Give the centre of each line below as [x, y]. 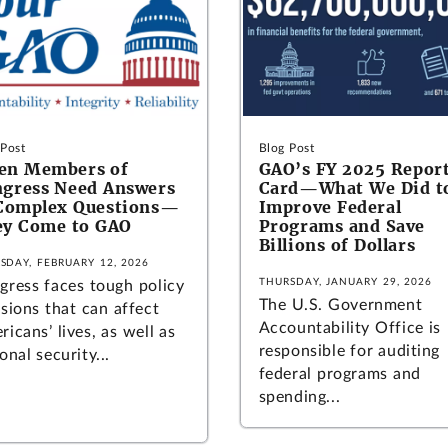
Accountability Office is [350, 327]
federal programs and [339, 373]
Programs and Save [341, 225]
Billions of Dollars [337, 244]
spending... [299, 396]
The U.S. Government [340, 304]
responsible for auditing [349, 350]
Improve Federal [330, 206]
